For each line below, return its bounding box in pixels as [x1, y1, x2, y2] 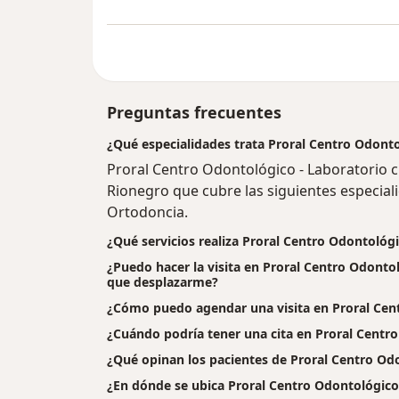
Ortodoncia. [107, 202, 188, 223]
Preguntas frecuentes [107, 102, 281, 124]
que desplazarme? [107, 273, 218, 291]
